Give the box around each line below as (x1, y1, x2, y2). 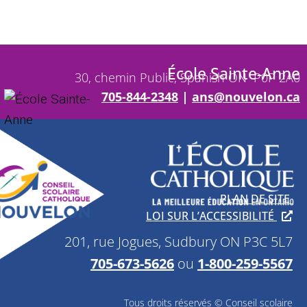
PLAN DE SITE (220, 191, 293, 207)
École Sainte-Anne (167, 62, 300, 84)
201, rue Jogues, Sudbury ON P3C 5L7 (64, 232, 293, 251)
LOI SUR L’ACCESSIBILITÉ (146, 208, 277, 224)
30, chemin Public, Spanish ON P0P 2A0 (75, 69, 300, 86)
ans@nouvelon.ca (192, 88, 300, 105)
